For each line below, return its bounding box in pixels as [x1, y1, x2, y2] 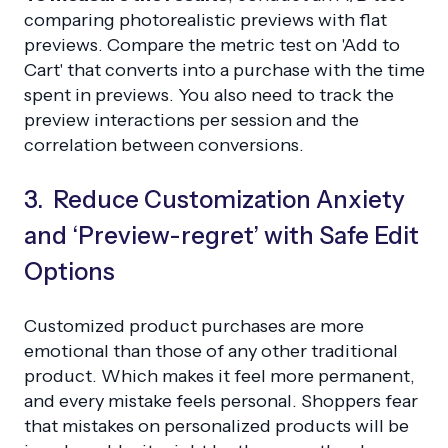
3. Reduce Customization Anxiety [24, 185, 405, 215]
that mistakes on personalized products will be [24, 415, 409, 438]
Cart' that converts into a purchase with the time [24, 59, 425, 82]
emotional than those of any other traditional [24, 340, 398, 363]
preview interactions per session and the [24, 109, 359, 132]
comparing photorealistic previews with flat [24, 9, 387, 32]
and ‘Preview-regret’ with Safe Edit [24, 221, 419, 251]
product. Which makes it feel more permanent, [24, 365, 415, 388]
